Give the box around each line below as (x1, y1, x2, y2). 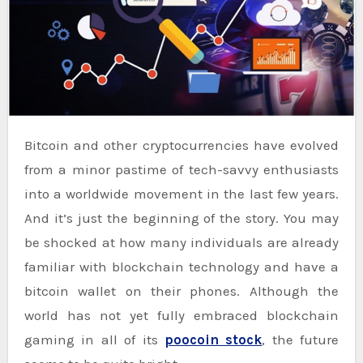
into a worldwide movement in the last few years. (23, 185, 340, 202)
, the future (262, 331, 340, 348)
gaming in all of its (23, 331, 164, 348)
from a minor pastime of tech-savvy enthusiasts (23, 160, 340, 177)
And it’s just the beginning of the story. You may (23, 209, 340, 226)
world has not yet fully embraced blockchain (23, 306, 340, 323)
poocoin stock (164, 331, 263, 348)
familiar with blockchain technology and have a (23, 258, 340, 275)
